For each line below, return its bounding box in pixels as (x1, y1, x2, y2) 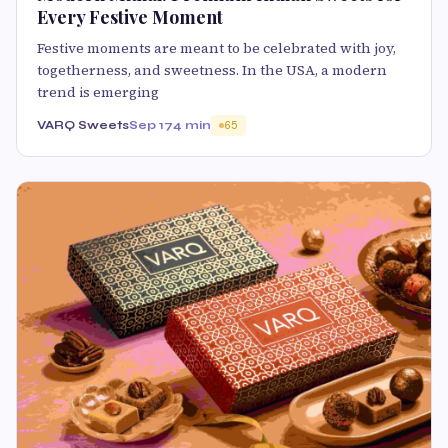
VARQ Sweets (37, 118, 129, 133)
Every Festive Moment (37, 5, 223, 30)
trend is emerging (37, 82, 159, 103)
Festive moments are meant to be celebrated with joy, (37, 38, 396, 59)
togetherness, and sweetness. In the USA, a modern (37, 60, 387, 81)
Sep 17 (129, 118, 173, 133)
